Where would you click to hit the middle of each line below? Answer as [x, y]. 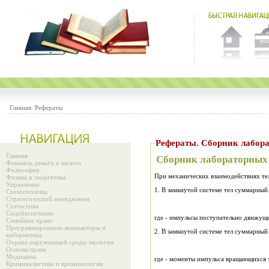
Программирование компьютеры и [56, 228]
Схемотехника [27, 192]
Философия [23, 170]
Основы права [26, 249]
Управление [23, 184]
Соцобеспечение [30, 213]
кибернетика [24, 235]
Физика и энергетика [36, 177]
